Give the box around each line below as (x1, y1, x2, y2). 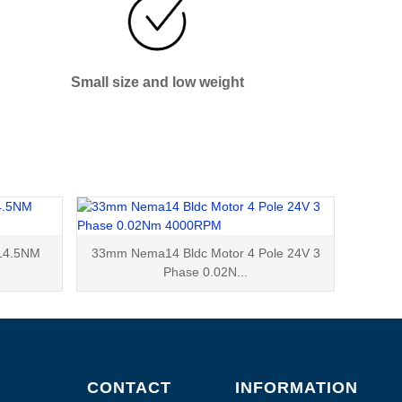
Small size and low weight (71, 74, 245, 90)
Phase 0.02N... (163, 264, 248, 279)
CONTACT (86, 378, 171, 397)
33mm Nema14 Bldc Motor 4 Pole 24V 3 (91, 245, 320, 260)
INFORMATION (235, 378, 359, 397)
